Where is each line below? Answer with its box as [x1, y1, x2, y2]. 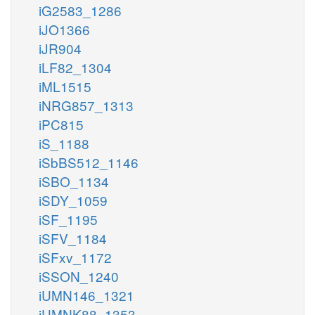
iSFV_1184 [39, 228, 107, 247]
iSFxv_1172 [39, 247, 112, 266]
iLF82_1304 [39, 57, 112, 77]
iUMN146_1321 [39, 285, 134, 304]
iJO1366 [39, 19, 90, 39]
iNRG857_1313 [39, 95, 134, 115]
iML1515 [39, 76, 91, 96]
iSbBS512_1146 [39, 152, 139, 172]
